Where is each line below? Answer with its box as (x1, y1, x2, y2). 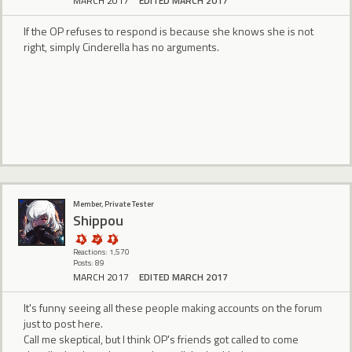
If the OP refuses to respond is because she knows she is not (24, 22, 313, 39)
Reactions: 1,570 (73, 246, 130, 258)
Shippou (73, 209, 123, 231)
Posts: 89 (73, 257, 104, 269)
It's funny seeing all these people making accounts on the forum (24, 299, 322, 316)
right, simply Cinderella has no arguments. (24, 38, 219, 55)
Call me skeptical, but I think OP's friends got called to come (24, 330, 299, 347)
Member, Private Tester (73, 198, 154, 211)
